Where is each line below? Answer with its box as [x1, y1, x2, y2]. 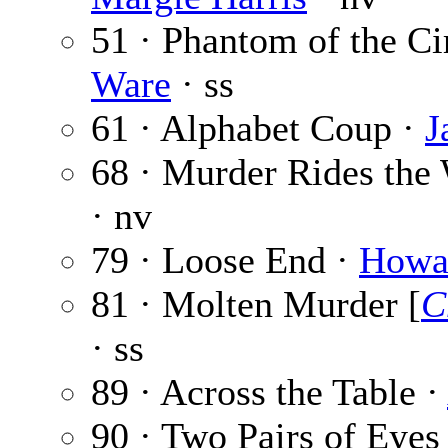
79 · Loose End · [91, 239, 359, 282]
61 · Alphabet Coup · [91, 107, 425, 150]
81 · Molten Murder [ [91, 283, 421, 326]
